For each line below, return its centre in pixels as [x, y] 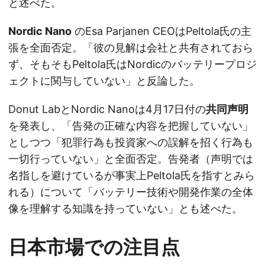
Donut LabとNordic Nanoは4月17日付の [107, 109]
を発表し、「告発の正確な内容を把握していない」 [131, 126]
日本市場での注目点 [94, 247]
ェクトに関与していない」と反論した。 [104, 81]
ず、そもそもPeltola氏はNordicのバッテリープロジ [132, 64]
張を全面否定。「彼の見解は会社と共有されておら [131, 48]
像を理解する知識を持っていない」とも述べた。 [125, 209]
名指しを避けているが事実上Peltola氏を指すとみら [132, 176]
